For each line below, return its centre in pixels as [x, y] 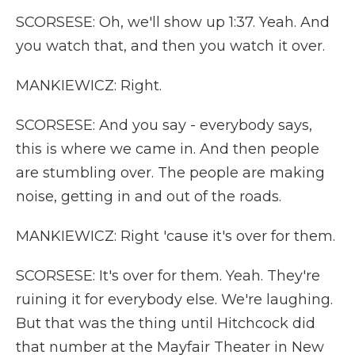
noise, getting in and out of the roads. [149, 197]
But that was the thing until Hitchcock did [166, 323]
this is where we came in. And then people [168, 149]
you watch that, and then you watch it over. [170, 46]
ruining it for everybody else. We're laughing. [174, 300]
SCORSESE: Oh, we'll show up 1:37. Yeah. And [173, 22]
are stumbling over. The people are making [170, 173]
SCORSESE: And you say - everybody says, [164, 125]
